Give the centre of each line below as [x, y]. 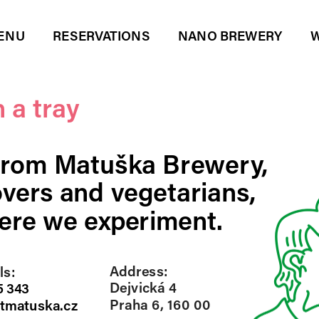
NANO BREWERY [231, 36]
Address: [139, 270]
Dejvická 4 [143, 287]
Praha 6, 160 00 [161, 304]
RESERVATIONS [101, 36]
